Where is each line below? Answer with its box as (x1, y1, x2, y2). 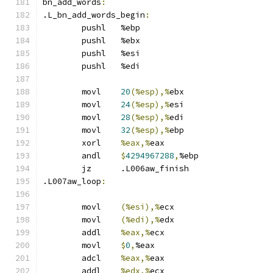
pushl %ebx (121, 35, 140, 46)
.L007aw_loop (43, 176, 101, 186)
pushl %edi (121, 61, 140, 71)
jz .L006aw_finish (121, 163, 189, 174)
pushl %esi (121, 48, 140, 58)
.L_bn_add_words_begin (43, 10, 145, 20)
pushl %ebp (121, 23, 140, 33)
